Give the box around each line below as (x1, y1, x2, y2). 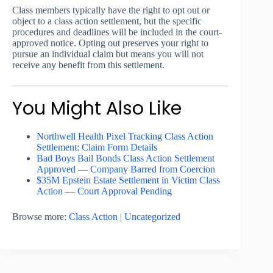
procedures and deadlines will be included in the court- (12, 26, 222, 37)
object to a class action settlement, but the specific (12, 15, 202, 26)
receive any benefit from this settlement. (12, 59, 165, 70)
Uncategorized (124, 211, 180, 222)
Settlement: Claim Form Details (37, 141, 157, 152)
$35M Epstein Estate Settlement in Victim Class (37, 174, 220, 185)
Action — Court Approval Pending (37, 185, 172, 196)
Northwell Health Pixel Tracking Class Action (37, 130, 213, 141)
